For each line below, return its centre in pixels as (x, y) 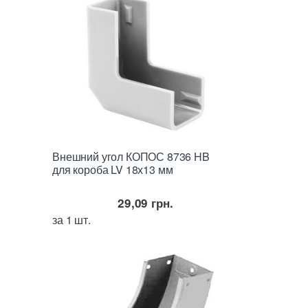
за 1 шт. (71, 219)
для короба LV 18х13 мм (113, 170)
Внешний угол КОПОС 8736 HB (131, 157)
